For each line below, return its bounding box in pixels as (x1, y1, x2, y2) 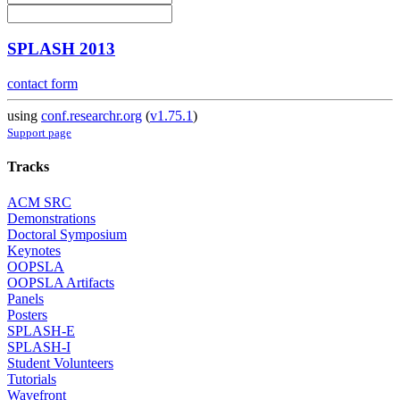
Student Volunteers (7, 354, 113, 371)
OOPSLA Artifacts (7, 274, 114, 290)
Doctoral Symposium (7, 226, 127, 242)
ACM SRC (7, 194, 71, 210)
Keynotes (7, 242, 61, 258)
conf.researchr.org (41, 108, 142, 124)
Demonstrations (7, 210, 96, 226)
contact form (7, 76, 78, 92)
